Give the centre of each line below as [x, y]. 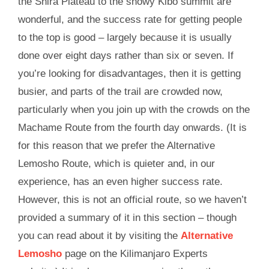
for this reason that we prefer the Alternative [116, 145]
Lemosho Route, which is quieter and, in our [116, 163]
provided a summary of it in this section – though [127, 217]
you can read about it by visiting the [99, 235]
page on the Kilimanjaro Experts [134, 253]
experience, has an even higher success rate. [120, 181]
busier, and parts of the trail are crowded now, [120, 91]
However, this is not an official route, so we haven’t [132, 199]
